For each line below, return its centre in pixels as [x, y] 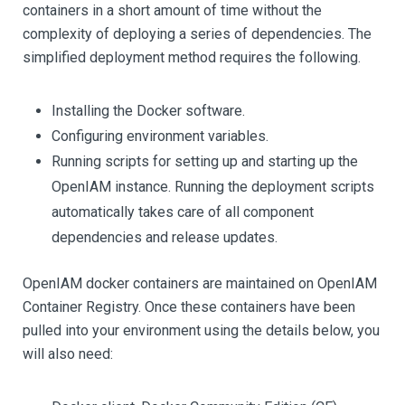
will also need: [68, 354]
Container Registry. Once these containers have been [189, 307]
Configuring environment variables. [160, 136]
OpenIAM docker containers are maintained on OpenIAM [200, 283]
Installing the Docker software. [148, 111]
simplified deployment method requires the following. [192, 57]
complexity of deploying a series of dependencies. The [197, 34]
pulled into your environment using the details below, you [201, 330]
